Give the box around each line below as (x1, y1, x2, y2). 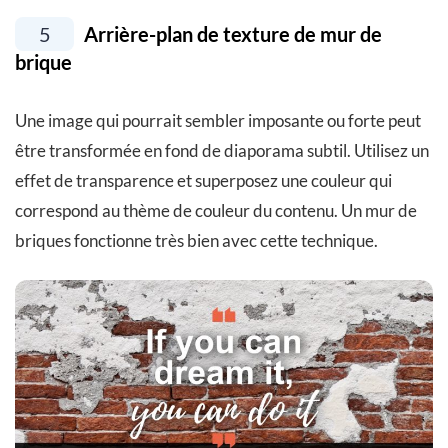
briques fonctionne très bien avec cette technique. (15, 230, 378, 252)
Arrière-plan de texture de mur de (80, 22, 382, 47)
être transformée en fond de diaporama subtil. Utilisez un (15, 140, 429, 162)
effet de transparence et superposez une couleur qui (15, 170, 392, 192)
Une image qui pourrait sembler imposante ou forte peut (15, 110, 421, 132)
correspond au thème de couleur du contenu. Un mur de (15, 200, 417, 222)
